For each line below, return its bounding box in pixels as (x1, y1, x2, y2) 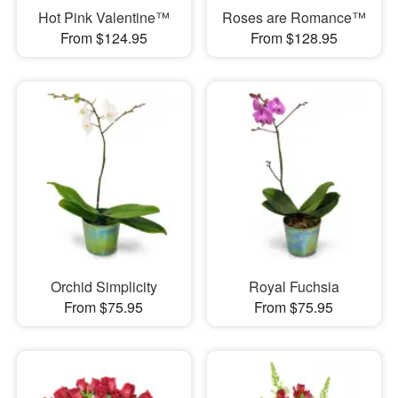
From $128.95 (250, 27, 338, 48)
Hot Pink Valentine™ (37, 6, 170, 28)
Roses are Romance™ (221, 6, 366, 28)
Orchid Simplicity (50, 276, 157, 298)
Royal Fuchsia (248, 276, 339, 298)
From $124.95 (60, 27, 147, 48)
